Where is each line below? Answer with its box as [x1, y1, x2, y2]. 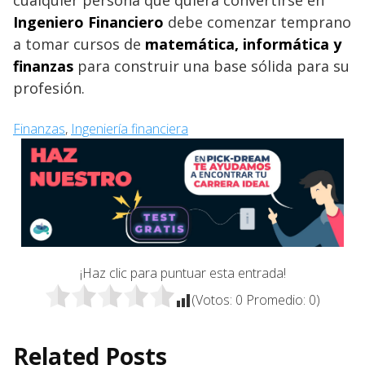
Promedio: [243, 290, 309, 309]
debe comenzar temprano [164, 11, 351, 32]
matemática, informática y [145, 33, 341, 54]
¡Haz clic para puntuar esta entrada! [79, 263, 286, 282]
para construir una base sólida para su [73, 55, 350, 76]
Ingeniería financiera [71, 119, 188, 138]
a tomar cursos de [13, 33, 145, 54]
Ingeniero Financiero [13, 11, 164, 32]
